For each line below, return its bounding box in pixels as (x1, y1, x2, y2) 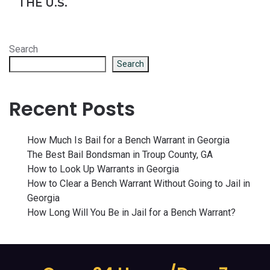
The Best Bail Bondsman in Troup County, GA (27, 148, 213, 160)
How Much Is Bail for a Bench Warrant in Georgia (27, 134, 230, 146)
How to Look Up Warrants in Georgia (27, 163, 179, 175)
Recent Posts (9, 95, 135, 122)
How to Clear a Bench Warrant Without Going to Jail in (27, 177, 250, 189)
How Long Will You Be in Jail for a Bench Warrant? (27, 206, 236, 218)
